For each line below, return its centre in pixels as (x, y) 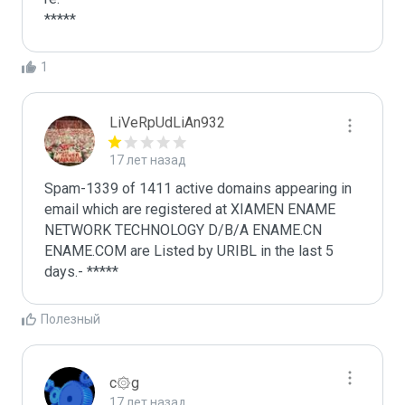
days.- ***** (81, 272)
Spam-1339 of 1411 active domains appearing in (198, 188)
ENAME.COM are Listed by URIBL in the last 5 (189, 251)
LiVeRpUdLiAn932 (167, 122)
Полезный (71, 319)
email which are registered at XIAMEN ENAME (190, 209)
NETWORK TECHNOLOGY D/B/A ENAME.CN (183, 230)
